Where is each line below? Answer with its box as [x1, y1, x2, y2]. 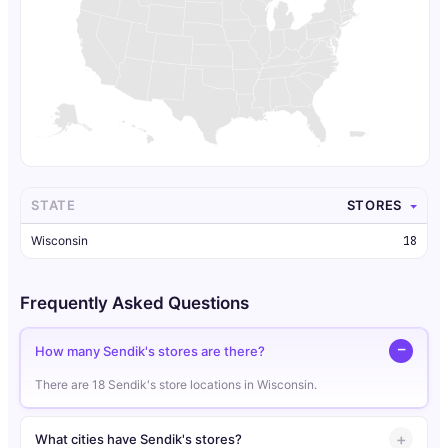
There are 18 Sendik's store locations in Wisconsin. [35, 377, 317, 393]
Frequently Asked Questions [20, 293, 249, 314]
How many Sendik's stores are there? [35, 342, 265, 359]
